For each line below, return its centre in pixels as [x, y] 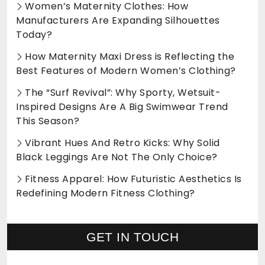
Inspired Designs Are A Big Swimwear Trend [122, 106]
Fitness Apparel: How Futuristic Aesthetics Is [133, 179]
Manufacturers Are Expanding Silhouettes [118, 20]
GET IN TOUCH [132, 237]
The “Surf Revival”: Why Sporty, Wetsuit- [123, 92]
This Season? [48, 121]
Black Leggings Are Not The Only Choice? [117, 157]
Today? [34, 34]
